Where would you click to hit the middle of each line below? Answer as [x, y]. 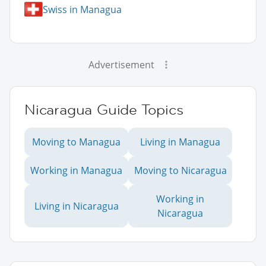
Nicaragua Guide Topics [104, 110]
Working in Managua [76, 171]
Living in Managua [180, 142]
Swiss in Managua [82, 9]
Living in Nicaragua [76, 206]
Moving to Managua [76, 142]
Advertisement [121, 65]
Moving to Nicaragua [180, 171]
